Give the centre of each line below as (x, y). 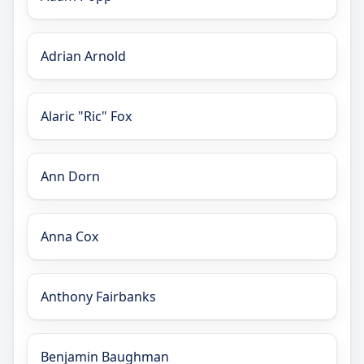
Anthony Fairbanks (98, 296)
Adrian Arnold (83, 56)
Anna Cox (69, 236)
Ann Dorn (70, 176)
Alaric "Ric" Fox (86, 116)
